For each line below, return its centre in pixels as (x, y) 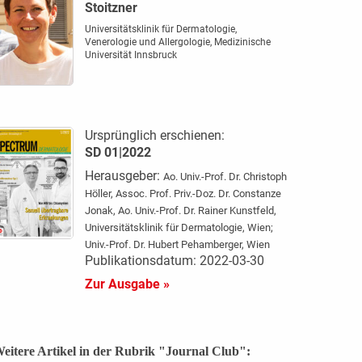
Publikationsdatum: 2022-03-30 (174, 260)
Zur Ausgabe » (127, 284)
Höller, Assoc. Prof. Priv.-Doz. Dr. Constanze (183, 193)
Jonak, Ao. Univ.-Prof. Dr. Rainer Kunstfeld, (180, 210)
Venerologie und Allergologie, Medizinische (177, 42)
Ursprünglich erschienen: (154, 135)
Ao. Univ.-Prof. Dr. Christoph (225, 176)
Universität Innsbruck (130, 55)
